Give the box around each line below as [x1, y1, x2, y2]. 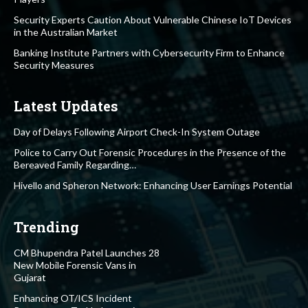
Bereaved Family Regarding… [14, 159, 136, 171]
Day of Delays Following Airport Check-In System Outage [14, 126, 260, 138]
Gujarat [14, 272, 46, 284]
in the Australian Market [14, 26, 118, 38]
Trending [14, 218, 79, 236]
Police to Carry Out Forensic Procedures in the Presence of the [14, 146, 286, 159]
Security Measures [14, 59, 94, 71]
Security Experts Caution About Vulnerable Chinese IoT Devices [14, 14, 291, 26]
